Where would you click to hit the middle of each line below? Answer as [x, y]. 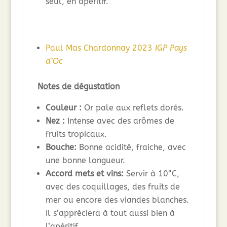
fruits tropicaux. [76, 134]
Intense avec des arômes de [119, 121]
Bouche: [61, 147]
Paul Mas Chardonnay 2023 [100, 48]
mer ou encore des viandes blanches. [117, 200]
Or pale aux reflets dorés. [133, 108]
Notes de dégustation [78, 87]
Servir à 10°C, [151, 174]
